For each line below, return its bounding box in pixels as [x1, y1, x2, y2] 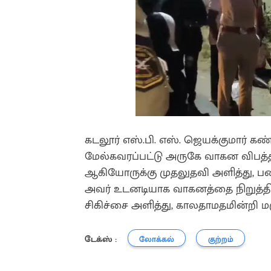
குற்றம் [207, 233, 233, 246]
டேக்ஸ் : [85, 232, 117, 246]
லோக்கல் [139, 233, 174, 246]
